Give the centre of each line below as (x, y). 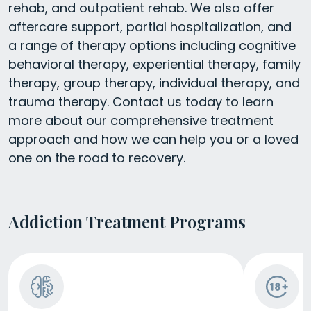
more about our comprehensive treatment (141, 120)
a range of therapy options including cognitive (152, 45)
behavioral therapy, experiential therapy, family (154, 64)
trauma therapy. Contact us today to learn (141, 101)
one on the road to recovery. (97, 158)
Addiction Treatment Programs (127, 221)
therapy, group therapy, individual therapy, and (154, 83)
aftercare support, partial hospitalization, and (150, 26)
